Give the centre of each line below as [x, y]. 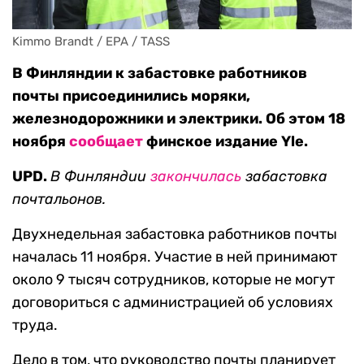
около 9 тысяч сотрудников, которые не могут [173, 280]
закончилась [196, 177]
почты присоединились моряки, [131, 96]
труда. [35, 325]
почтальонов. [59, 199]
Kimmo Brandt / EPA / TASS [91, 42]
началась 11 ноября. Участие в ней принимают [175, 257]
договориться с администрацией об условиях [173, 303]
